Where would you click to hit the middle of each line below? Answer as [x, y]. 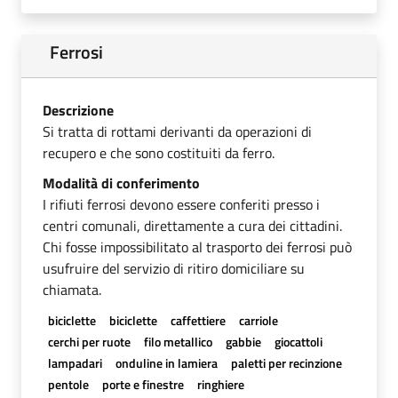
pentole [68, 384]
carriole [259, 320]
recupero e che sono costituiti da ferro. [159, 152]
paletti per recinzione [286, 362]
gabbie [243, 341]
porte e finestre [143, 384]
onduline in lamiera [166, 362]
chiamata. [72, 289]
